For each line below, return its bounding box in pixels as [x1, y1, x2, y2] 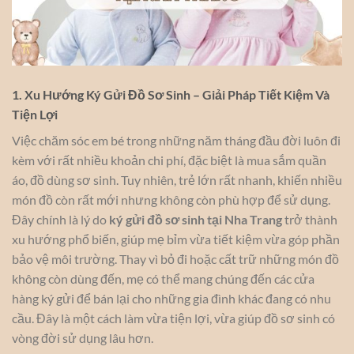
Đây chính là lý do [12, 212, 109, 228]
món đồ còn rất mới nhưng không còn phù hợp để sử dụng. [12, 192, 330, 208]
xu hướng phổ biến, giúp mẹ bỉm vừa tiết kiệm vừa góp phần [12, 232, 340, 247]
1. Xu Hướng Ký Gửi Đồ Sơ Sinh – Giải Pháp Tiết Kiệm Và [12, 87, 330, 103]
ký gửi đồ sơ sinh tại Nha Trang [109, 212, 282, 228]
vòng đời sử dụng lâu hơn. [12, 330, 153, 346]
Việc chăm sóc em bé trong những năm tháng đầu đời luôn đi [12, 133, 341, 149]
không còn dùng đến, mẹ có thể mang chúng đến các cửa [12, 271, 314, 287]
